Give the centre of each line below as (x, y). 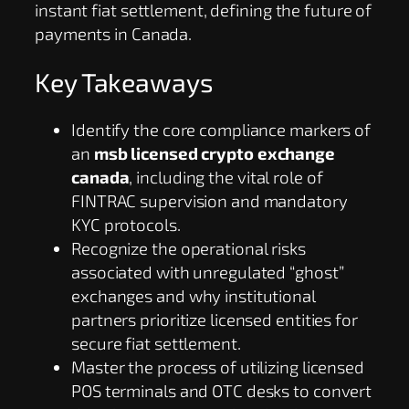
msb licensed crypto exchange (214, 153)
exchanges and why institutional (194, 296)
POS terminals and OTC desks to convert (222, 391)
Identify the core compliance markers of (221, 130)
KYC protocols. (126, 225)
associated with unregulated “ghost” (208, 272)
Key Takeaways (124, 81)
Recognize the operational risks (189, 248)
